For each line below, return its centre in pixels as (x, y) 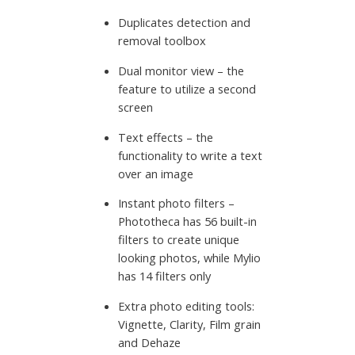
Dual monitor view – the (181, 70)
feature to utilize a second (187, 88)
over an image (155, 173)
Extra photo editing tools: (186, 305)
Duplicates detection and (184, 23)
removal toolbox (162, 41)
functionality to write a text (190, 155)
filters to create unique (178, 240)
